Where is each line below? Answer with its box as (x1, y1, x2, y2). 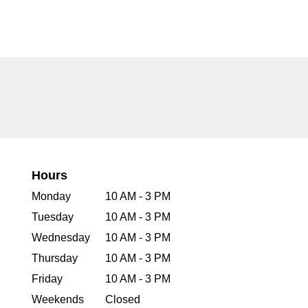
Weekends (32, 293, 84, 305)
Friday (32, 272, 63, 285)
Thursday (32, 252, 78, 264)
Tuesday (32, 210, 74, 223)
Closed (105, 293, 141, 305)
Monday (32, 190, 71, 202)
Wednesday (32, 231, 90, 243)
